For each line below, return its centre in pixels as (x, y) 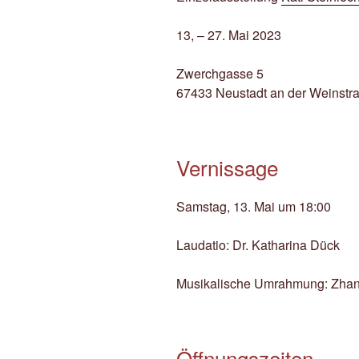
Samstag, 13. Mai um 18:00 (254, 207)
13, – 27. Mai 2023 (229, 34)
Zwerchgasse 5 (220, 73)
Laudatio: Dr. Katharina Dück (258, 245)
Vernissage (227, 167)
